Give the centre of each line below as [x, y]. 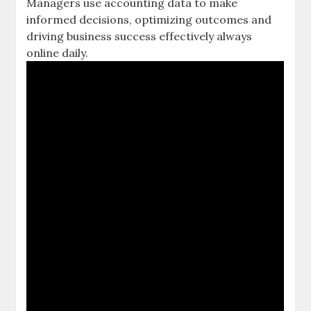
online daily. [58, 52]
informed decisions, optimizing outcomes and [149, 19]
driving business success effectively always [140, 36]
